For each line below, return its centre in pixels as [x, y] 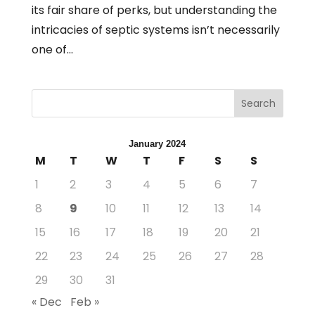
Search [259, 104]
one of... [52, 49]
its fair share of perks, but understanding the [154, 10]
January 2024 [157, 143]
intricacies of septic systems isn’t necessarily [155, 30]
